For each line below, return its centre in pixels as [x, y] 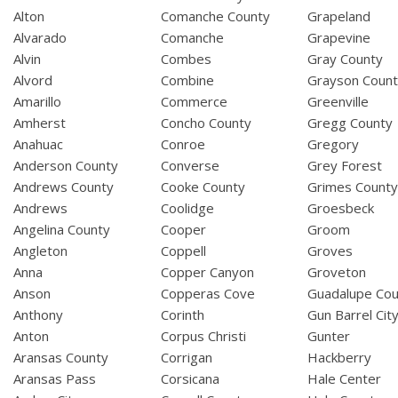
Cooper [183, 230]
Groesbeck [341, 208]
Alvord [33, 80]
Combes [186, 59]
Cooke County [203, 187]
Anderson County [66, 166]
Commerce [194, 102]
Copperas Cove [207, 294]
